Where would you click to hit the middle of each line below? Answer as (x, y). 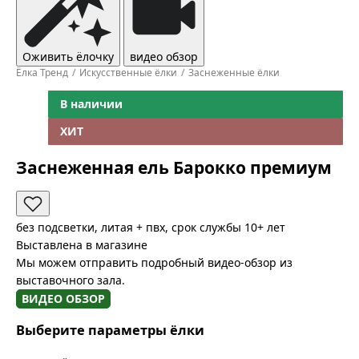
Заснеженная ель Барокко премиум (174, 168)
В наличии (91, 104)
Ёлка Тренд (42, 73)
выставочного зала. (71, 280)
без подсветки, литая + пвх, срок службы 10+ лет (151, 227)
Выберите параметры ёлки (110, 331)
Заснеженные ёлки (234, 73)
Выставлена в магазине (82, 244)
